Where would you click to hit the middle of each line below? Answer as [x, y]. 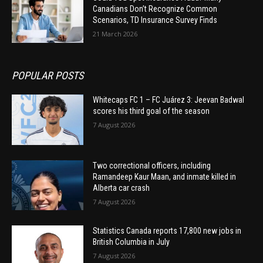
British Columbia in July [131, 242]
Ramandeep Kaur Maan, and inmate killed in [165, 176]
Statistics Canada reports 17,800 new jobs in [167, 231]
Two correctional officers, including [152, 165]
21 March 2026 [115, 34]
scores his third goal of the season [151, 111]
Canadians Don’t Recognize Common [155, 9]
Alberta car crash [122, 188]
